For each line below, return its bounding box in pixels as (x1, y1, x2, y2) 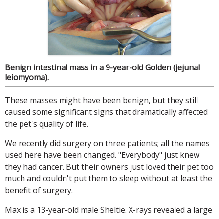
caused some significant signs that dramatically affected (5, 106, 208, 117)
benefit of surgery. (5, 184, 73, 196)
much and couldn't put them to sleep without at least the (5, 173, 212, 184)
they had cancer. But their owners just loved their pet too (5, 161, 214, 172)
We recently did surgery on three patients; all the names (5, 137, 210, 149)
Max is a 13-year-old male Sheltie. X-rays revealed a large (5, 204, 212, 215)
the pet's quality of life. (5, 118, 88, 129)
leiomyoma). (5, 71, 49, 83)
